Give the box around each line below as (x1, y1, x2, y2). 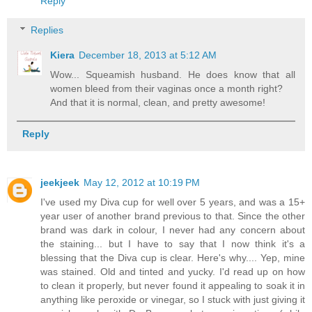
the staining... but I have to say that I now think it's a (40, 238, 305, 250)
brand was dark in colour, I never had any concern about (40, 224, 305, 236)
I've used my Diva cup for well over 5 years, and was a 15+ (40, 196, 305, 208)
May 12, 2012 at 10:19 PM (84, 177, 200, 189)
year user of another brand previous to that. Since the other (40, 210, 305, 222)
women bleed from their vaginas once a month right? (50, 83, 283, 95)
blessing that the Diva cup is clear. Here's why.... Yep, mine (40, 252, 305, 264)
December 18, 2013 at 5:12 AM (79, 49, 217, 61)
